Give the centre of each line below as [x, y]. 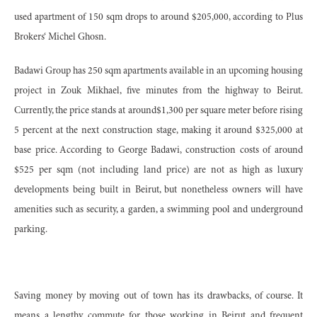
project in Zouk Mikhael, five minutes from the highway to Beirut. [158, 91]
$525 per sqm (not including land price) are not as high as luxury [158, 170]
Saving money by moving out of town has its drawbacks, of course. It [158, 296]
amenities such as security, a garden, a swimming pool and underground [158, 210]
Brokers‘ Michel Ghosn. [60, 37]
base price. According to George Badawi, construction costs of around [158, 150]
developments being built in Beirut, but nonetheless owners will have [158, 190]
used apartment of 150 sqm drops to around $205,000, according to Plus [158, 17]
